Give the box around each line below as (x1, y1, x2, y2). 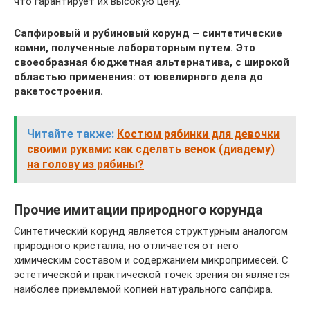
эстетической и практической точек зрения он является (14, 268, 290, 281)
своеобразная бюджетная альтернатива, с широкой (14, 56, 289, 69)
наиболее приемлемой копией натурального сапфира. (14, 283, 273, 295)
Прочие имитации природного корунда (14, 202, 263, 219)
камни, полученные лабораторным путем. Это (14, 42, 255, 54)
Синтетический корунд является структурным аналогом (14, 225, 288, 237)
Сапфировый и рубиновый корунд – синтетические (14, 27, 282, 39)
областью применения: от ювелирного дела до (14, 71, 263, 83)
